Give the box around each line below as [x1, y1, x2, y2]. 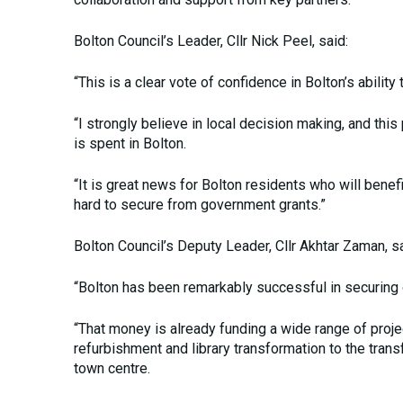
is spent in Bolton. [74, 135, 186, 152]
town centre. [74, 360, 150, 377]
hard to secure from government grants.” [74, 196, 326, 213]
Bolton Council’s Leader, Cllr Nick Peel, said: [74, 32, 348, 49]
